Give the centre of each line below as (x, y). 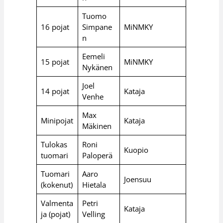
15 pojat (55, 61)
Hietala (94, 184)
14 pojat (55, 91)
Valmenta (57, 203)
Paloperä (97, 155)
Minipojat (57, 120)
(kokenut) (56, 184)
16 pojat (55, 27)
